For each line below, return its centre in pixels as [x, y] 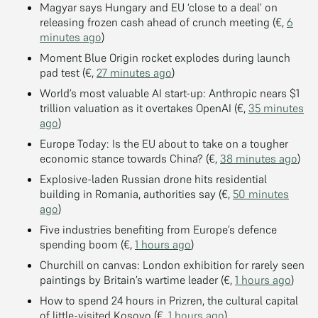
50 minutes [261, 193]
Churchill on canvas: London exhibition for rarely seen [172, 264]
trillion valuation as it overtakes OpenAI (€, [144, 108]
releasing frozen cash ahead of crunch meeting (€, [163, 22]
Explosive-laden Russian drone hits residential [153, 179]
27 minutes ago [134, 72]
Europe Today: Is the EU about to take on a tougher [164, 143]
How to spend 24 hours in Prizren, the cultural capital [169, 300]
